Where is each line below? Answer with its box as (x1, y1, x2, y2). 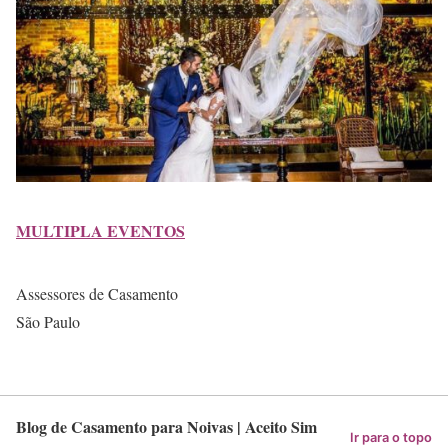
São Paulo (16, 310, 80, 332)
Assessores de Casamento (16, 282, 178, 304)
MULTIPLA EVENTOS (16, 218, 185, 242)
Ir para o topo (350, 429, 432, 445)
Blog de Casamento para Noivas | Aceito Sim (16, 414, 317, 438)
